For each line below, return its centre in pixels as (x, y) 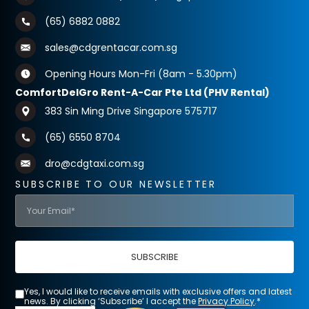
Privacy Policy (227, 301)
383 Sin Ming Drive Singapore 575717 (131, 111)
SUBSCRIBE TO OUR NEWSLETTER (116, 184)
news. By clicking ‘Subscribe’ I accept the (111, 301)
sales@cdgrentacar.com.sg (111, 47)
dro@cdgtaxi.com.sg (94, 163)
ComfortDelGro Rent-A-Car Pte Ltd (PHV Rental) (143, 92)
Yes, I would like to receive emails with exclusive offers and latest (158, 291)
